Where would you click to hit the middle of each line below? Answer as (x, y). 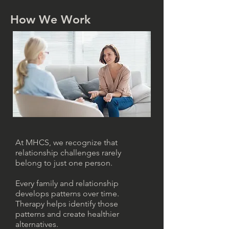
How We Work (50, 19)
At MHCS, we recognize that (66, 142)
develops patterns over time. (67, 193)
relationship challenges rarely (68, 153)
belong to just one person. (64, 163)
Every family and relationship (67, 183)
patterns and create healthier (67, 214)
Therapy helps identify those (67, 204)
